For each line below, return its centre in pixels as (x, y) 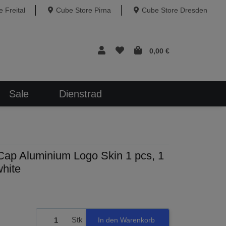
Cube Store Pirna (83, 10)
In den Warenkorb (126, 220)
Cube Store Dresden (174, 10)
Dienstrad (80, 94)
